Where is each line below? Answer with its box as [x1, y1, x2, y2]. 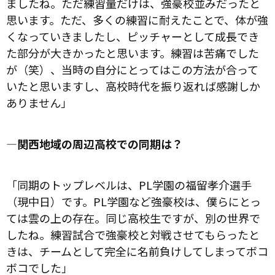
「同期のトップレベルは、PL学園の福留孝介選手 [6, 176, 252, 193]
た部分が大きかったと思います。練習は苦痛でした [6, 44, 259, 61]
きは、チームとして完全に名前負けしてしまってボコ [6, 242, 268, 259]
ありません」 [6, 94, 72, 110]
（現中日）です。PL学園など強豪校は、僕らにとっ [6, 193, 261, 209]
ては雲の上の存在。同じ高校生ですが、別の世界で [6, 209, 260, 226]
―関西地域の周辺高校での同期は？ [6, 135, 183, 152]
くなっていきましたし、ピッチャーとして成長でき [6, 28, 259, 44]
